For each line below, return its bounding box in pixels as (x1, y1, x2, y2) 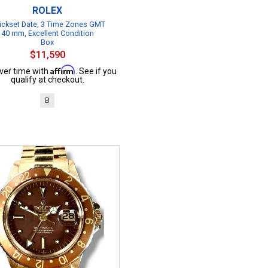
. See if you (75, 66, 117, 76)
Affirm (50, 65, 75, 75)
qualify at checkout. (10, 75, 84, 84)
